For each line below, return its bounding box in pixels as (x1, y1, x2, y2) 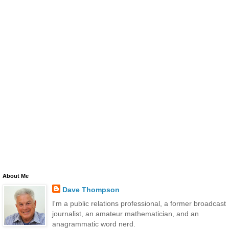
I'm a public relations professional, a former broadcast (52, 199, 226, 208)
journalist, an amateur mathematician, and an (52, 209, 199, 218)
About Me (3, 172, 29, 179)
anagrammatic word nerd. (52, 219, 135, 228)
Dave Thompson (62, 185, 120, 194)
